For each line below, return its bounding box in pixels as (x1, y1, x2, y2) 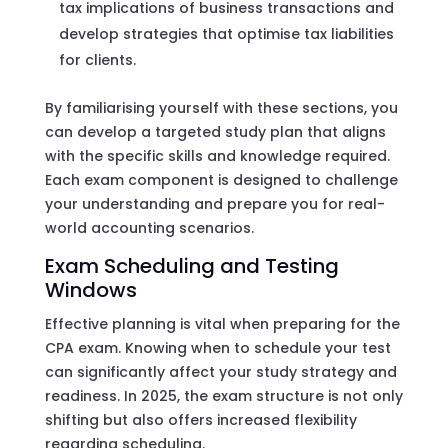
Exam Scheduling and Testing (44, 251, 339, 280)
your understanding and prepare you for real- (44, 193, 385, 214)
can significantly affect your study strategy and (44, 361, 397, 382)
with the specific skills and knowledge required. (44, 145, 390, 166)
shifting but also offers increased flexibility (44, 409, 357, 430)
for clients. (58, 49, 136, 70)
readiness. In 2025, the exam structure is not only (44, 385, 403, 406)
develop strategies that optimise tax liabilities (58, 23, 394, 44)
